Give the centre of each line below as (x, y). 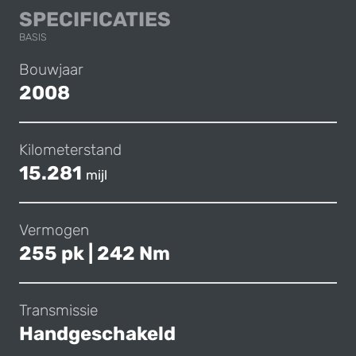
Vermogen (54, 230)
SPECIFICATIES (95, 19)
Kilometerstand (70, 149)
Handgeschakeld (97, 333)
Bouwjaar (51, 69)
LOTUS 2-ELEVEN (255, 18)
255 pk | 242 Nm (95, 253)
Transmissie (58, 310)
